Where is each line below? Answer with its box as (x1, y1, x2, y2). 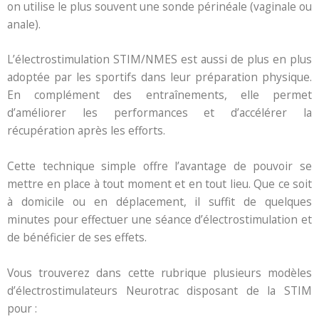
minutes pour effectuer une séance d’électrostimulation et (7, 211, 312, 228)
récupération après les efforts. (7, 122, 165, 139)
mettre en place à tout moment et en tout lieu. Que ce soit (7, 176, 312, 192)
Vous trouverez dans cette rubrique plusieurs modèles (7, 264, 312, 281)
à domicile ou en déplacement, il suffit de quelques (7, 194, 312, 210)
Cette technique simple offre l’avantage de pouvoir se (7, 158, 312, 174)
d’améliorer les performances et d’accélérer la (7, 105, 312, 121)
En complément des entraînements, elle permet (7, 87, 312, 103)
